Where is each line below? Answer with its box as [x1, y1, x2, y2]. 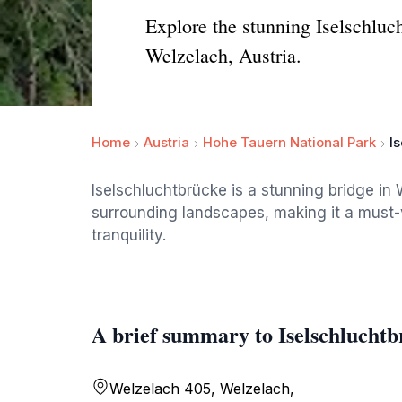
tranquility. [92, 226, 166, 244]
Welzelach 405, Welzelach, [109, 380, 294, 398]
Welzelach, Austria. [145, 42, 301, 68]
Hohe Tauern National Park [203, 134, 376, 151]
